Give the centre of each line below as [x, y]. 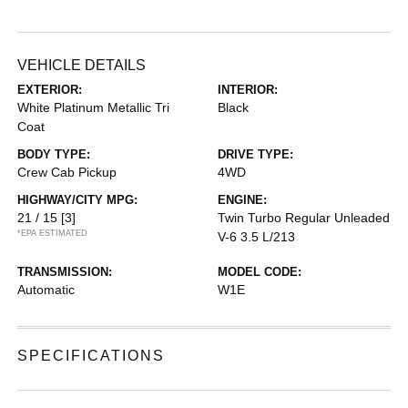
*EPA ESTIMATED [53, 233]
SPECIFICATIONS [92, 355]
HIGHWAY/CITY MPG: [78, 199]
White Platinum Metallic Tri [94, 107]
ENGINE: [242, 199]
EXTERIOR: [50, 89]
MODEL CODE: [260, 271]
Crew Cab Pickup [67, 172]
